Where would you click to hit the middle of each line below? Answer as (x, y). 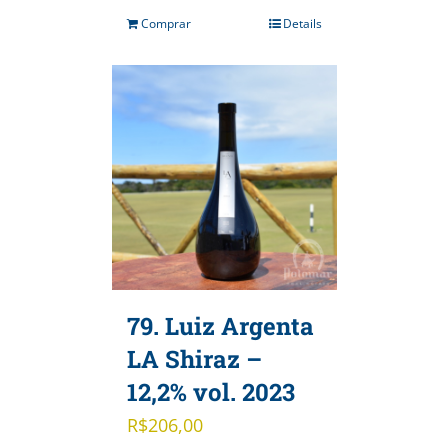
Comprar (165, 23)
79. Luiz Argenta (220, 325)
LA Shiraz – (194, 358)
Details (302, 23)
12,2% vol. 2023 (210, 391)
